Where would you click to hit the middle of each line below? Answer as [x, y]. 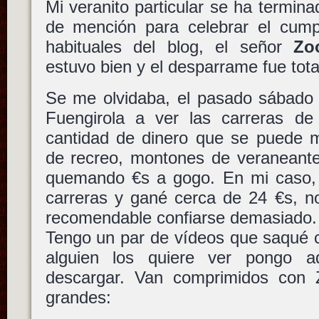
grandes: [78, 297]
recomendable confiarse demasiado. [181, 217]
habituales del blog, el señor [169, 47]
